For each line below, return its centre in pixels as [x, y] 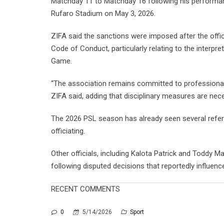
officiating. [69, 131]
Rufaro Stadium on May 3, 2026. [103, 13]
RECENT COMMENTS [85, 189]
